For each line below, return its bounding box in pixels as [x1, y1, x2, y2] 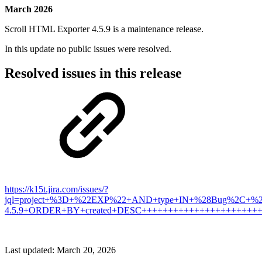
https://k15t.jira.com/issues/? [5, 184, 108, 195]
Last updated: [5, 245, 57, 256]
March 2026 [5, 4, 53, 14]
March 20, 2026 [57, 245, 116, 256]
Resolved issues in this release [5, 65, 182, 81]
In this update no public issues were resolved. [5, 43, 171, 54]
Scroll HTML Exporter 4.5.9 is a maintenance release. [5, 23, 204, 34]
